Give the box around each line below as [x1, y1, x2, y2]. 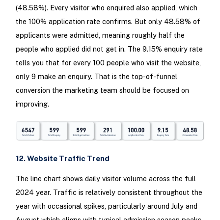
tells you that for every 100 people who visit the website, [15, 58, 201, 67]
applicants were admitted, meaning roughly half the [15, 31, 185, 40]
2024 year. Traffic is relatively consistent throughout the [15, 188, 202, 196]
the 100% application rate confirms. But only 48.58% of [15, 17, 200, 26]
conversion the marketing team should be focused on [15, 86, 189, 95]
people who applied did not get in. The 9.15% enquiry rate [15, 45, 203, 54]
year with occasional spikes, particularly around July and [15, 201, 197, 210]
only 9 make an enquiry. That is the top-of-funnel [15, 72, 177, 81]
